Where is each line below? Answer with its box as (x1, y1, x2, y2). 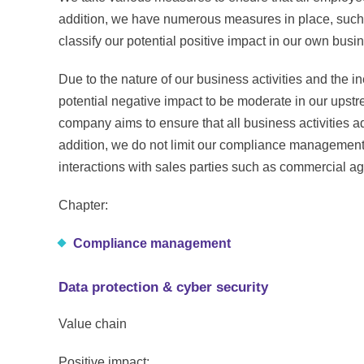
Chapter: (58, 197, 108, 212)
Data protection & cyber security (58, 279, 268, 295)
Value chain (58, 316, 127, 331)
